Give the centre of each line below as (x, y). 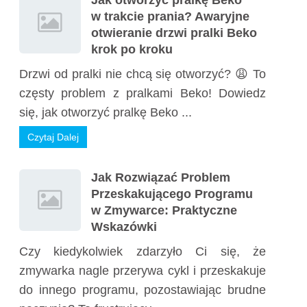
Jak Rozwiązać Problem (161, 177)
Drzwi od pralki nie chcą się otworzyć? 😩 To (143, 74)
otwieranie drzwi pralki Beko (174, 33)
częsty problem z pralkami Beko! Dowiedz (143, 93)
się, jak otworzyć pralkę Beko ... (106, 112)
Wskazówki (124, 227)
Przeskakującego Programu (172, 194)
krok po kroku (132, 49)
